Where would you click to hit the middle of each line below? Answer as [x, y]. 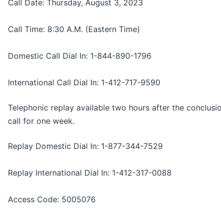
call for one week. [41, 121]
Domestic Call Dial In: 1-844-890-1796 [80, 56]
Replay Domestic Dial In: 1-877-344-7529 [85, 146]
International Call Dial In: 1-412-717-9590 [84, 83]
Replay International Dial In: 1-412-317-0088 [90, 173]
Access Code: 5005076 [52, 200]
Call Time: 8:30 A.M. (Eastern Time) [74, 29]
